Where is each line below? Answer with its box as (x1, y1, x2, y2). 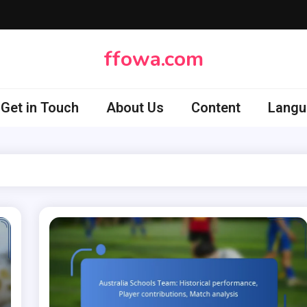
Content (191, 99, 241, 116)
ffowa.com (103, 45, 204, 73)
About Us (106, 99, 164, 116)
